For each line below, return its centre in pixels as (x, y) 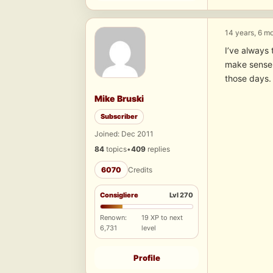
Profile (147, 258)
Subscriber (119, 117)
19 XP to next (162, 218)
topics (115, 149)
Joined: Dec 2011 (124, 134)
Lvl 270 (181, 195)
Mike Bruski (119, 99)
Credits (140, 170)
